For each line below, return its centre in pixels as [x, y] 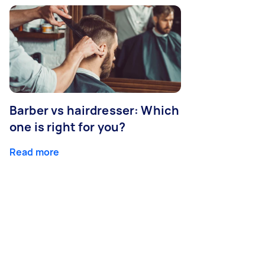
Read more [35, 152]
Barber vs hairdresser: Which [95, 110]
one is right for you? [68, 127]
